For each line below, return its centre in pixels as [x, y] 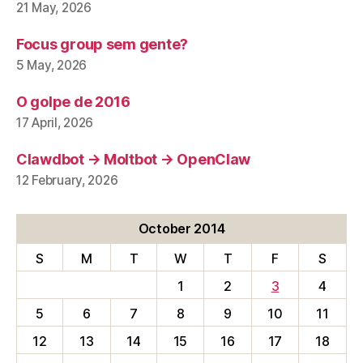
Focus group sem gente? [102, 44]
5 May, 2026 [52, 65]
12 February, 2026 [67, 180]
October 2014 [181, 228]
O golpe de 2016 [73, 101]
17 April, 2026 [55, 122]
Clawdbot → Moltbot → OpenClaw [134, 159]
